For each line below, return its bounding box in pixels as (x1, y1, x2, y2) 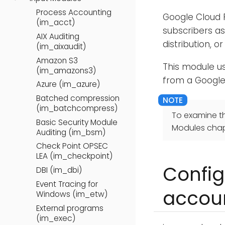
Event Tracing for (36, 178, 98, 189)
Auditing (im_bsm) (36, 127, 105, 138)
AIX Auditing (36, 31, 79, 42)
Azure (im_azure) (36, 79, 100, 90)
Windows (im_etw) (36, 188, 107, 199)
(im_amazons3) (36, 65, 96, 76)
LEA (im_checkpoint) (36, 151, 113, 162)
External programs (36, 202, 103, 213)
